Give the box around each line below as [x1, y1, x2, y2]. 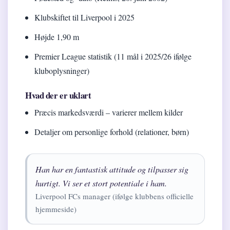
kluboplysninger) [34, 65, 90, 76]
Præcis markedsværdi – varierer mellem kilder [34, 107, 183, 118]
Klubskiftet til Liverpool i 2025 [34, 12, 135, 23]
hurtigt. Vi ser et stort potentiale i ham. [35, 178, 167, 189]
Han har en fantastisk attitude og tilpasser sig [35, 164, 188, 175]
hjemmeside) [35, 204, 76, 215]
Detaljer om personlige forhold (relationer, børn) [34, 126, 189, 138]
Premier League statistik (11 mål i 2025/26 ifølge [34, 51, 192, 62]
